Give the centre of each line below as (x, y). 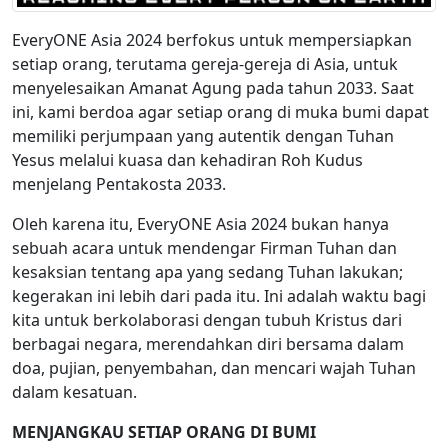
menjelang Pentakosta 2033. (119, 184)
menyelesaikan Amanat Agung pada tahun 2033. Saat (213, 88)
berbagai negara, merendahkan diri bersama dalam (208, 344)
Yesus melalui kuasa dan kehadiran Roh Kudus (187, 160)
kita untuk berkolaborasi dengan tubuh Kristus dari (207, 320)
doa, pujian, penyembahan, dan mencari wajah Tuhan (214, 368)
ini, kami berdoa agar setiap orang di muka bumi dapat (220, 112)
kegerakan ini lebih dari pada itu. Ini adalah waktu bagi (219, 296)
